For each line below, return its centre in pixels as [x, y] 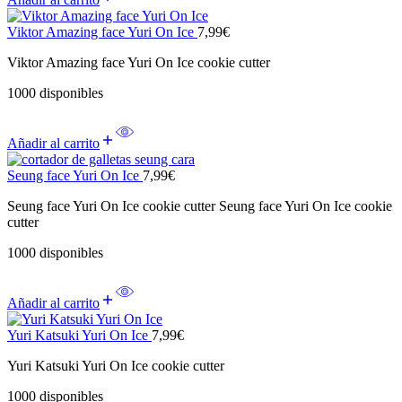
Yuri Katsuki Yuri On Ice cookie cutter [116, 365]
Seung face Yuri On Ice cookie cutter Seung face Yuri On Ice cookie [200, 205]
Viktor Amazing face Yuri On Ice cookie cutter [139, 62]
